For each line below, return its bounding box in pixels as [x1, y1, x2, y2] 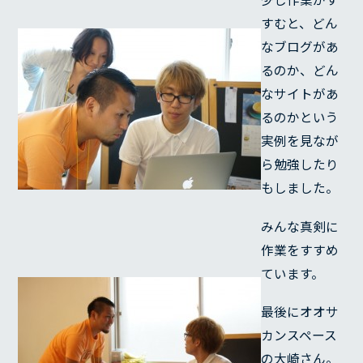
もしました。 [261, 177, 340, 197]
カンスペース [261, 326, 338, 345]
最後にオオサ [261, 302, 340, 322]
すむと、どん [261, 13, 339, 32]
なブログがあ [261, 36, 340, 56]
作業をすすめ [261, 240, 340, 259]
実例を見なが [261, 130, 340, 150]
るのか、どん [261, 60, 340, 79]
